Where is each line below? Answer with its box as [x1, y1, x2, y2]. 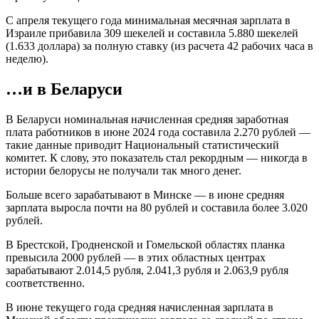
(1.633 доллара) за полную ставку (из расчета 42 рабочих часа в [6, 40, 313, 53]
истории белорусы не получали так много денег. [6, 164, 241, 177]
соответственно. [6, 277, 85, 290]
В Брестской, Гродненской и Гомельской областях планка [6, 239, 285, 251]
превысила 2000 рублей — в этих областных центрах [6, 251, 266, 264]
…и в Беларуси [6, 80, 122, 99]
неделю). [6, 53, 48, 66]
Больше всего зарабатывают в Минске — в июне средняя [6, 189, 284, 202]
